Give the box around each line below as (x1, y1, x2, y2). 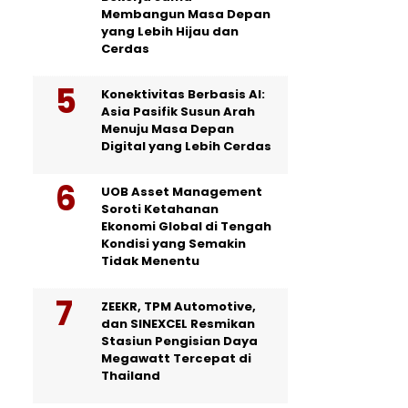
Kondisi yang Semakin (101, 234, 246, 252)
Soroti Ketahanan (101, 199, 219, 218)
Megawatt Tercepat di (101, 349, 251, 367)
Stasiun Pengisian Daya (101, 331, 258, 350)
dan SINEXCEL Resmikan (101, 314, 255, 332)
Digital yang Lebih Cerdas (101, 137, 271, 155)
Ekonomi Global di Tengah (101, 217, 271, 235)
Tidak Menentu (101, 251, 199, 270)
